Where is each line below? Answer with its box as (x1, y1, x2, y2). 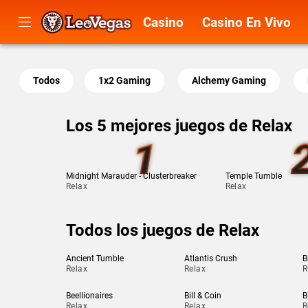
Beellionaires (66, 291, 113, 300)
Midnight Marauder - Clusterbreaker (66, 171, 197, 181)
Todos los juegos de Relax (66, 221, 259, 240)
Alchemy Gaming (192, 75, 266, 86)
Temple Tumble (225, 171, 282, 181)
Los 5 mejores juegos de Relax (66, 116, 292, 135)
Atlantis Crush (184, 254, 237, 263)
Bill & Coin (184, 291, 221, 300)
